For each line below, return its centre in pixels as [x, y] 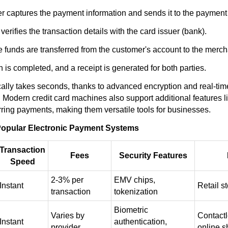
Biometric [131, 210]
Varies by [68, 216]
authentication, [140, 222]
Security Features [153, 155]
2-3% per [67, 180]
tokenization [136, 192]
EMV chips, [135, 180]
